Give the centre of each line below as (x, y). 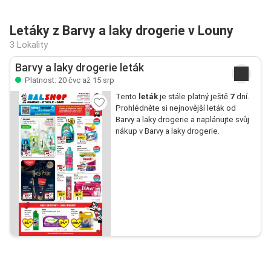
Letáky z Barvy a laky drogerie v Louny (122, 31)
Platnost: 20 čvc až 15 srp (69, 80)
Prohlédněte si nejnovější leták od (175, 108)
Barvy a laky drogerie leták (80, 68)
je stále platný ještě (194, 96)
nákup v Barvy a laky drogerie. (167, 131)
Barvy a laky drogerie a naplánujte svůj (182, 119)
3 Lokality (29, 45)
